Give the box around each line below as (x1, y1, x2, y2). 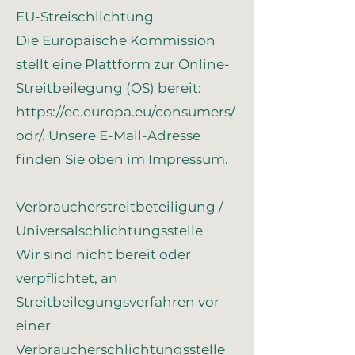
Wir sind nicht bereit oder (16, 246, 191, 262)
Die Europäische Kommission (16, 32, 216, 48)
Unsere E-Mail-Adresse (45, 128, 200, 143)
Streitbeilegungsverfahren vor (16, 294, 219, 310)
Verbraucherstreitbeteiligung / (16, 199, 223, 215)
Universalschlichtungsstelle (16, 223, 203, 239)
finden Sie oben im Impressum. (16, 151, 228, 167)
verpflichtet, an (16, 270, 118, 286)
